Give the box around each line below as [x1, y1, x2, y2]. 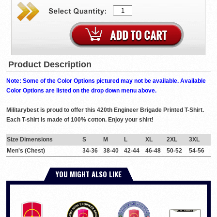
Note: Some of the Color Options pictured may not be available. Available [6, 77, 206, 85]
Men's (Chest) [7, 147, 45, 155]
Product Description [8, 60, 92, 70]
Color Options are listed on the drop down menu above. [6, 87, 156, 94]
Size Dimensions [7, 136, 53, 143]
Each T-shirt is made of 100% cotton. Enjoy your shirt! [6, 116, 154, 124]
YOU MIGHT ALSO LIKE [56, 169, 122, 180]
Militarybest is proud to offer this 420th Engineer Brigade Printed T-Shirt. [6, 107, 204, 114]
